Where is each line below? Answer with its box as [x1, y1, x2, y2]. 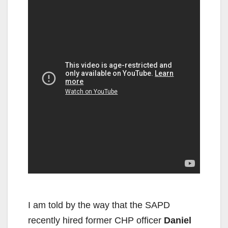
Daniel [164, 215, 191, 226]
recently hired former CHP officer [28, 215, 164, 226]
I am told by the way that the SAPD [28, 200, 170, 211]
